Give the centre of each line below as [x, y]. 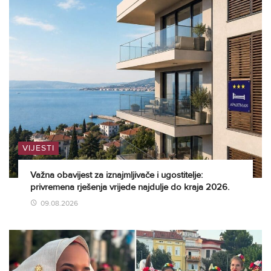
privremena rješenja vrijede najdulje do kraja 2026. [130, 187]
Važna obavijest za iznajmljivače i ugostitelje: [116, 175]
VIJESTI [38, 148]
